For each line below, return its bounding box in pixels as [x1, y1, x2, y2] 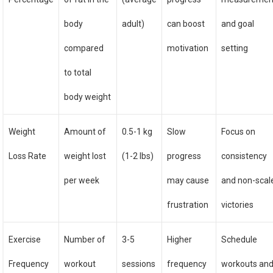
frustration [167, 200, 209, 210]
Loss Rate [9, 151, 47, 161]
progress [167, 151, 202, 161]
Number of [64, 235, 106, 244]
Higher [167, 235, 193, 244]
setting [221, 43, 249, 53]
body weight [64, 92, 112, 102]
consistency [221, 151, 268, 161]
